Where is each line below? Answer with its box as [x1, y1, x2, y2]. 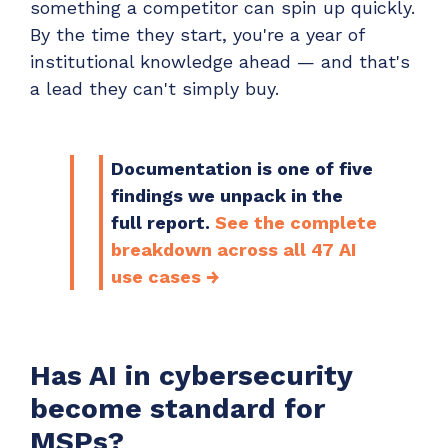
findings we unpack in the [111, 184, 343, 206]
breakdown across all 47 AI [111, 238, 356, 260]
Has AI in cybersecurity [30, 359, 352, 393]
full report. [111, 211, 215, 233]
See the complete [215, 211, 377, 233]
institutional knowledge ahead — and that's [30, 51, 410, 73]
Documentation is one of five [111, 157, 373, 179]
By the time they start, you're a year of [30, 24, 364, 46]
